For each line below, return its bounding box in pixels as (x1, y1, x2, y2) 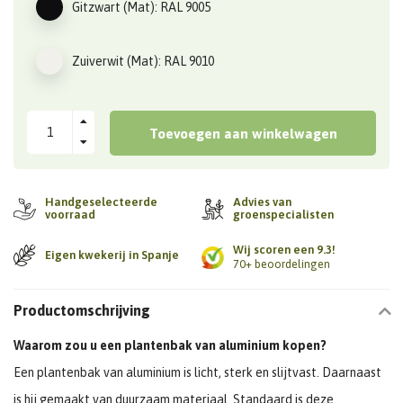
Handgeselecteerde (45, 195, 157, 210)
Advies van (233, 195, 291, 210)
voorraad (45, 208, 95, 222)
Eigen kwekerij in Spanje (45, 247, 179, 262)
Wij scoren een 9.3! (233, 243, 336, 257)
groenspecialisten (233, 208, 334, 222)
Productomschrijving (13, 302, 150, 319)
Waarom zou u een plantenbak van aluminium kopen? (13, 338, 327, 354)
